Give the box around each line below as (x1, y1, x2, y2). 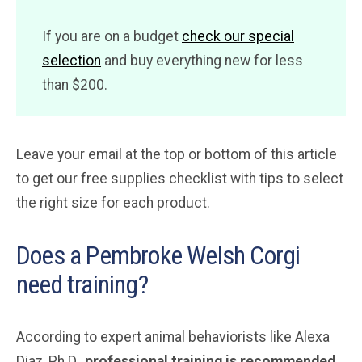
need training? (16, 268, 148, 300)
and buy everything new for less (101, 52, 303, 69)
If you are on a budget (42, 27, 182, 44)
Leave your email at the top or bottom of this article (16, 145, 337, 162)
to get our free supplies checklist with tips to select (16, 170, 343, 187)
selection (42, 52, 101, 69)
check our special (182, 27, 294, 44)
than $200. (42, 76, 107, 93)
